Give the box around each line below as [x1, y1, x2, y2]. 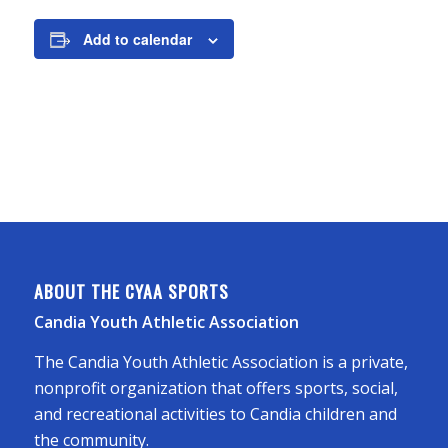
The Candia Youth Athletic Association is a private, [33, 350, 408, 373]
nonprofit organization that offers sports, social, [33, 376, 398, 399]
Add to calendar [82, 29, 192, 49]
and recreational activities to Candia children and [33, 402, 397, 425]
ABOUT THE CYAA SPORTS [33, 277, 229, 304]
